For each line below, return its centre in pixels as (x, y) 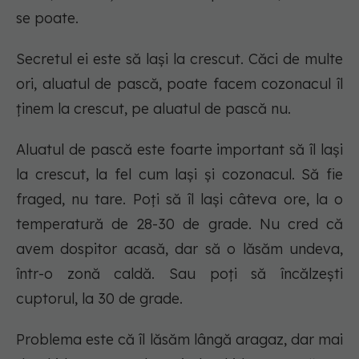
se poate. (47, 18)
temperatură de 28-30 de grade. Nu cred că (179, 224)
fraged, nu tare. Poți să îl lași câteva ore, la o (179, 200)
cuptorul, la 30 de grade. (99, 299)
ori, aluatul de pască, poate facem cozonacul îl (179, 84)
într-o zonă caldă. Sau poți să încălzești (179, 274)
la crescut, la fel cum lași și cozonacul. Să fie (179, 175)
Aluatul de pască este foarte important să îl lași (179, 150)
